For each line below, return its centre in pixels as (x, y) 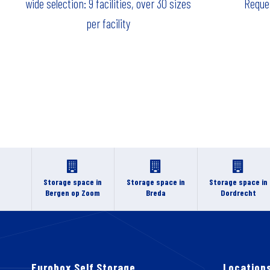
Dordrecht (239, 193)
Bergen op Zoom (73, 193)
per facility (108, 23)
